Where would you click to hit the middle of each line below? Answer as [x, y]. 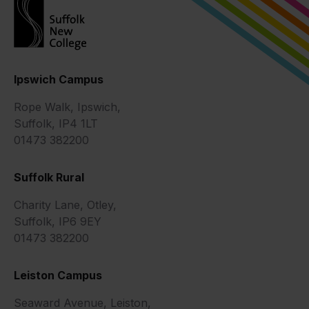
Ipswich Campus [59, 80]
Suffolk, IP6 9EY [58, 222]
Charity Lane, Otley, [65, 205]
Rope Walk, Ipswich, [67, 107]
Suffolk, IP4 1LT [56, 124]
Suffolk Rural [49, 178]
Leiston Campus [58, 276]
